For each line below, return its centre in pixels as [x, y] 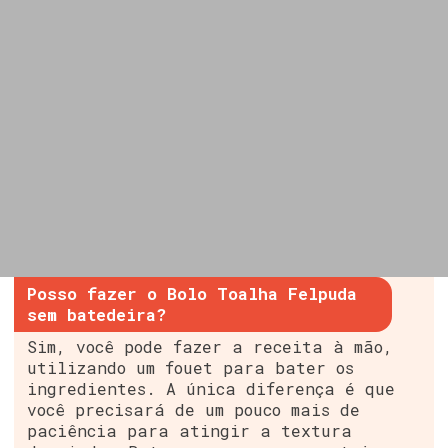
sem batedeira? [97, 315]
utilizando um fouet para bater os [191, 368]
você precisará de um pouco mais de [194, 410]
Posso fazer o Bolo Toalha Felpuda [192, 294]
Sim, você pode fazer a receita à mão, [210, 347]
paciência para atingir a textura [190, 431]
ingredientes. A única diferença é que [211, 389]
